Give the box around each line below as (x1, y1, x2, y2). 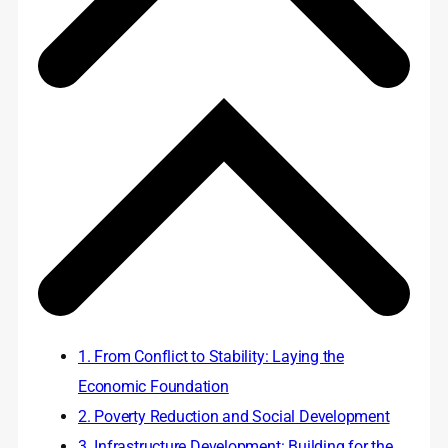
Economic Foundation (78, 377, 229, 397)
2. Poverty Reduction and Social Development (78, 407, 390, 427)
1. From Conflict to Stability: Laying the (78, 347, 344, 367)
